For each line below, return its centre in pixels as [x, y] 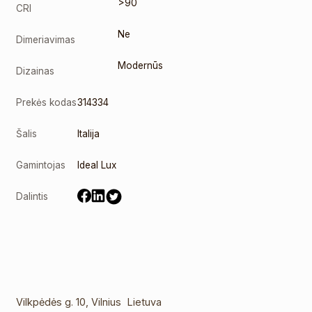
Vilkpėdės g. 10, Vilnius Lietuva [89, 302]
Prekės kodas [47, 102]
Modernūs [141, 65]
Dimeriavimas [46, 40]
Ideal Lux [97, 165]
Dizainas [36, 71]
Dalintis [32, 196]
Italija [89, 134]
